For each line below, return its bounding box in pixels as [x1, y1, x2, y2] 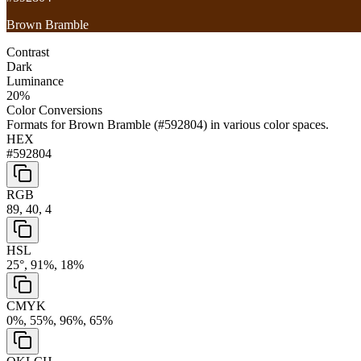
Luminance [6, 73, 64, 88]
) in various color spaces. [203, 117, 329, 131]
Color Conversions [6, 102, 102, 117]
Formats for [6, 117, 68, 131]
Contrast [6, 44, 49, 59]
